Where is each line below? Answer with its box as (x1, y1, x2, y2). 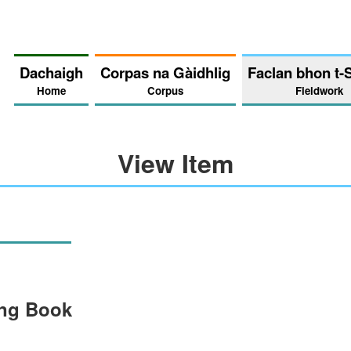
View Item (118, 145, 233, 181)
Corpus (147, 83, 183, 98)
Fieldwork (295, 83, 343, 98)
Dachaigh (20, 62, 83, 83)
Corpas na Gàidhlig (100, 62, 230, 83)
